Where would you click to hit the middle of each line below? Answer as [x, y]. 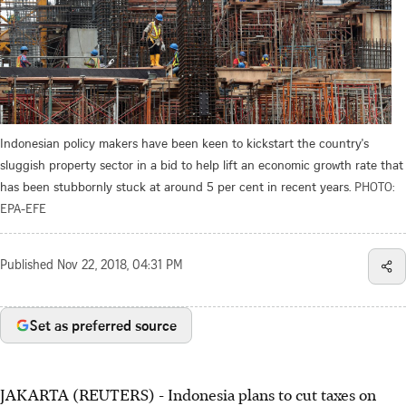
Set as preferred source [103, 325]
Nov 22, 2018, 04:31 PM [120, 266]
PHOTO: [375, 186]
